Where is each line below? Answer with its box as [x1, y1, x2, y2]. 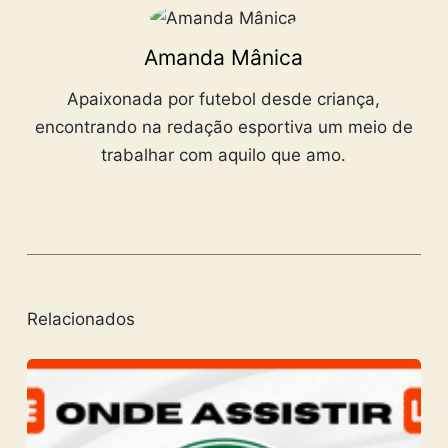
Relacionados [26, 309, 135, 330]
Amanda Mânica [144, 45, 304, 71]
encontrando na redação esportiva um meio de [34, 116, 413, 137]
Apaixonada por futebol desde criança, [67, 88, 381, 109]
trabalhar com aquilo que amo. [101, 144, 347, 165]
